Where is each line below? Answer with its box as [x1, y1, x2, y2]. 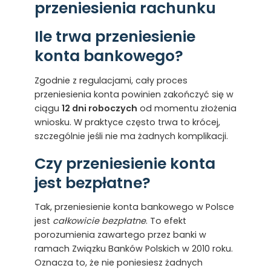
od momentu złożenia [137, 102, 237, 114]
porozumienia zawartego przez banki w [34, 229, 206, 241]
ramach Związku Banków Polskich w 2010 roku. [34, 243, 233, 255]
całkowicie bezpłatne [52, 215, 146, 227]
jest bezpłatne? [34, 172, 151, 194]
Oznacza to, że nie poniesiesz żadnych [34, 256, 203, 269]
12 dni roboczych [61, 102, 137, 114]
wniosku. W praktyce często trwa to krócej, [34, 116, 220, 128]
